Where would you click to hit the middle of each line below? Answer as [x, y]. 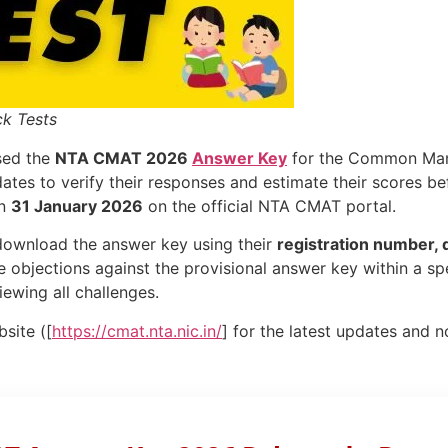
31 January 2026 [77, 206]
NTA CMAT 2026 [123, 158]
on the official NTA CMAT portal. [269, 206]
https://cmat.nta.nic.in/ [137, 330]
